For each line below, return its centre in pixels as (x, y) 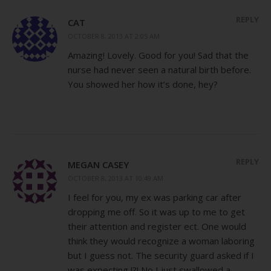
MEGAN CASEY (98, 164)
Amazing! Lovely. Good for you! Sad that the (158, 55)
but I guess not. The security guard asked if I (161, 255)
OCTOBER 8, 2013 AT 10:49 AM (116, 178)
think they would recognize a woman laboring (161, 240)
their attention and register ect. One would (157, 226)
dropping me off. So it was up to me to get (156, 211)
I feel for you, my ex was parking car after (155, 197)
